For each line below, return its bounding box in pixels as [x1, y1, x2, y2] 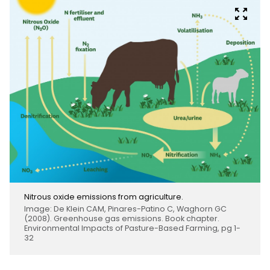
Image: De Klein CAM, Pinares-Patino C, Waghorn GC [24, 203, 227, 214]
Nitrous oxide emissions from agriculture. [24, 191, 183, 202]
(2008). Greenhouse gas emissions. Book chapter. [24, 213, 219, 224]
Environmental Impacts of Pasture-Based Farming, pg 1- [24, 222, 240, 233]
